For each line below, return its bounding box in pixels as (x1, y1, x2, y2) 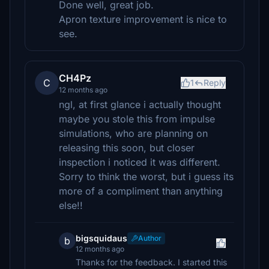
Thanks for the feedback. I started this (76, 257, 227, 267)
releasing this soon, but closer (59, 142, 195, 154)
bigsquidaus (76, 233, 127, 243)
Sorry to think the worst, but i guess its (59, 171, 234, 183)
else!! (59, 199, 83, 211)
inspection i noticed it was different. (59, 156, 220, 168)
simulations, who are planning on (59, 127, 208, 139)
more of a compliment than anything (59, 185, 223, 197)
